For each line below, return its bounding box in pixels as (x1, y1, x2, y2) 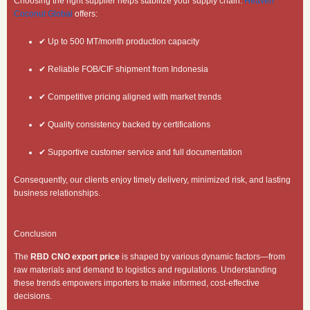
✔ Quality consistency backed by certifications (39, 120, 210, 130)
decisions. (14, 291, 52, 301)
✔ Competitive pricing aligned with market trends (39, 92, 221, 102)
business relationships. (14, 188, 100, 199)
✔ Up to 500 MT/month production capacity (39, 37, 199, 47)
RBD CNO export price (30, 251, 120, 262)
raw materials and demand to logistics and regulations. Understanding (14, 264, 277, 275)
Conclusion (14, 229, 57, 239)
